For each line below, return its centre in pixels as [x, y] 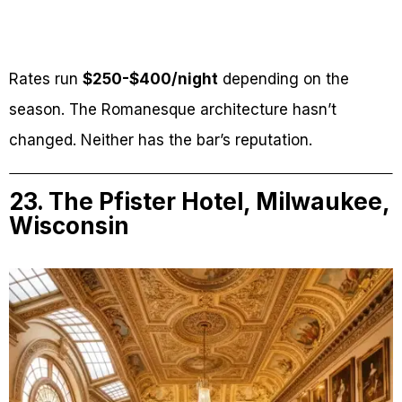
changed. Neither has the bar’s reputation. [161, 140]
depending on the [284, 79]
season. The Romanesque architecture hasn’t [173, 110]
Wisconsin [69, 226]
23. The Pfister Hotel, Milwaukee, [199, 202]
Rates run [46, 79]
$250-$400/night [150, 79]
